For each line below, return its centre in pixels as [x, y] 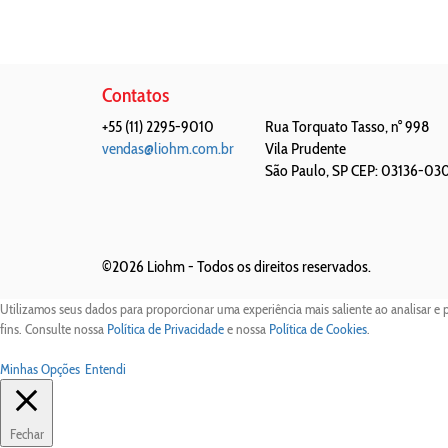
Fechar [26, 434]
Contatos [135, 95]
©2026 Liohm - [149, 266]
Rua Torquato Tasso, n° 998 [346, 126]
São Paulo [295, 170]
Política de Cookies [318, 329]
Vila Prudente [305, 148]
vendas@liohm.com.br [168, 148]
